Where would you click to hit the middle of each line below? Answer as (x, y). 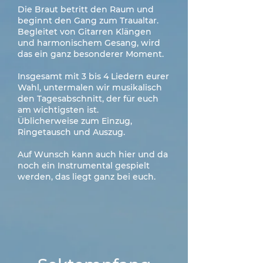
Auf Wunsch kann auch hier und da (93, 154)
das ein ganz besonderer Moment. (91, 54)
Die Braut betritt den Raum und (86, 9)
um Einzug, (109, 121)
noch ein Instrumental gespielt (84, 166)
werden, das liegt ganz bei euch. (87, 177)
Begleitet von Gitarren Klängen (85, 32)
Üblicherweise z (51, 121)
